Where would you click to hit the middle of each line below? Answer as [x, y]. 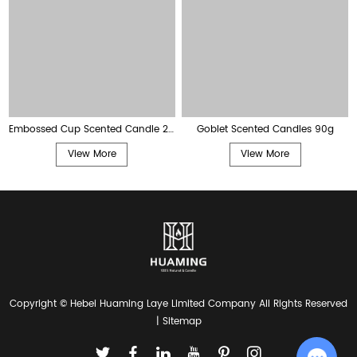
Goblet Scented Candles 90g [265, 129]
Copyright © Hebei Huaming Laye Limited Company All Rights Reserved [178, 304]
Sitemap [182, 321]
